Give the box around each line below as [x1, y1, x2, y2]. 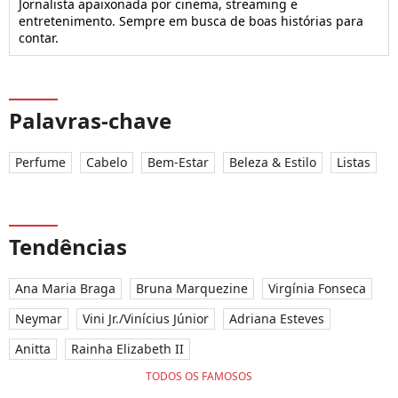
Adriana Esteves [229, 309, 324, 327]
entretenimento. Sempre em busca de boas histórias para [19, 12, 363, 29]
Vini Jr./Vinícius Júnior [83, 309, 209, 327]
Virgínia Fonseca [268, 279, 366, 297]
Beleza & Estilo [229, 153, 316, 171]
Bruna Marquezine [136, 279, 248, 297]
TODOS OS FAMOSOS [146, 368, 252, 384]
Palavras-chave [9, 105, 171, 135]
